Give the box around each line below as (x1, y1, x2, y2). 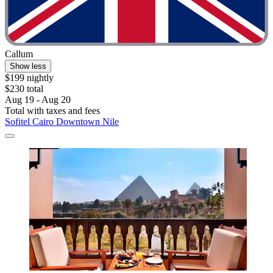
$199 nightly (5, 73, 54, 83)
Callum (5, 49, 33, 60)
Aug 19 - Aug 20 (5, 94, 71, 105)
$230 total (5, 83, 43, 94)
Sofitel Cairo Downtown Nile (5, 116, 119, 127)
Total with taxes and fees (5, 105, 100, 116)
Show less (10, 62, 46, 71)
